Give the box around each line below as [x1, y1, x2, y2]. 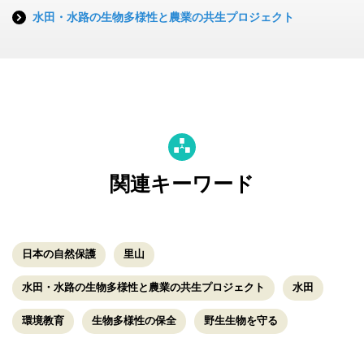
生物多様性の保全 [92, 314, 176, 327]
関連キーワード [110, 172, 254, 196]
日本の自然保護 [22, 247, 96, 260]
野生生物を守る [204, 314, 278, 327]
